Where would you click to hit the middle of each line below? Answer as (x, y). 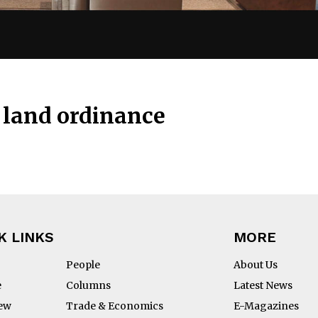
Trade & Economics (115, 306)
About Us (256, 265)
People (83, 265)
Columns (88, 285)
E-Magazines (266, 306)
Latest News (263, 285)
